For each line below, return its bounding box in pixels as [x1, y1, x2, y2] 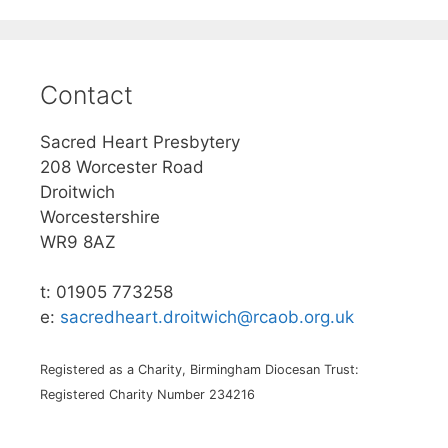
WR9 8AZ [40, 231, 116, 252]
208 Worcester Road [40, 156, 204, 177]
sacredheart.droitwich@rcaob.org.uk [60, 307, 354, 328]
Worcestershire [40, 206, 160, 227]
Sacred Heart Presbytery [40, 131, 240, 152]
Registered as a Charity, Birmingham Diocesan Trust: [40, 361, 359, 377]
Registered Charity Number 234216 [40, 386, 255, 402]
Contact [40, 79, 133, 110]
